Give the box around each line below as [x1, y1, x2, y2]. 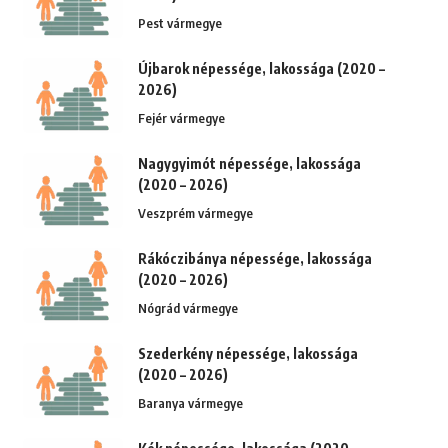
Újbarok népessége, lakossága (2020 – [137, 60, 385, 78]
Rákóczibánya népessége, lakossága [137, 250, 372, 268]
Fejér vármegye [137, 110, 225, 127]
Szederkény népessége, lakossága [137, 345, 358, 363]
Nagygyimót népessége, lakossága [137, 155, 361, 173]
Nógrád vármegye [137, 300, 238, 317]
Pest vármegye [137, 15, 222, 32]
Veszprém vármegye [137, 205, 253, 222]
